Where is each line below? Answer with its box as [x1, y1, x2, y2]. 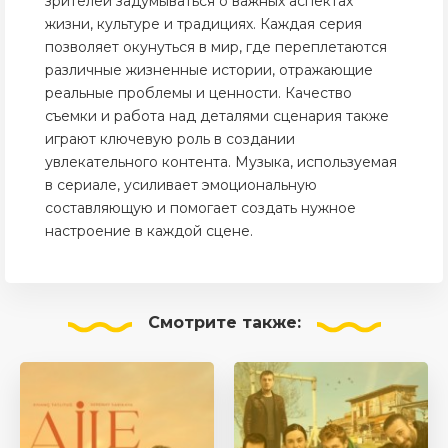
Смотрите [147, 313, 237, 332]
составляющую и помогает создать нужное [45, 199, 356, 217]
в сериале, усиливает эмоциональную [45, 176, 317, 194]
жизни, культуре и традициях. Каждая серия [45, 15, 362, 33]
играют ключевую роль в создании [45, 130, 295, 148]
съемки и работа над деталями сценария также [45, 107, 389, 125]
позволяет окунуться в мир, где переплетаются [45, 38, 387, 56]
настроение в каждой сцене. [45, 222, 253, 240]
